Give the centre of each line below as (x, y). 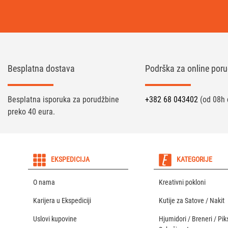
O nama (44, 182)
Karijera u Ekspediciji (62, 200)
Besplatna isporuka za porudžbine (63, 99)
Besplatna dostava (41, 68)
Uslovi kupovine (55, 219)
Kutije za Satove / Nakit (191, 200)
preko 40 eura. (31, 111)
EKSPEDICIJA (70, 159)
